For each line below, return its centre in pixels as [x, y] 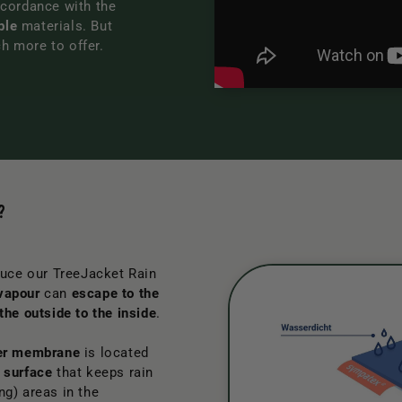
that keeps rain [103, 372]
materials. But [65, 26]
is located [114, 352]
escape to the [115, 293]
